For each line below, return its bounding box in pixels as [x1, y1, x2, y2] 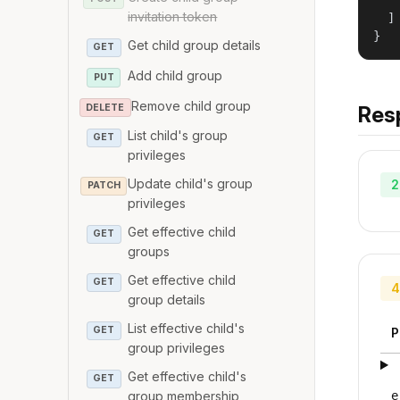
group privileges [128, 340, 226, 356]
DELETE [86, 101, 125, 113]
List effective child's [128, 321, 246, 337]
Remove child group [130, 97, 251, 113]
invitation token [128, 9, 218, 25]
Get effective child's [128, 369, 247, 385]
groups [128, 244, 171, 260]
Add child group [128, 67, 223, 83]
